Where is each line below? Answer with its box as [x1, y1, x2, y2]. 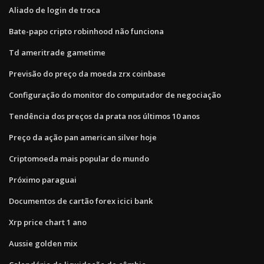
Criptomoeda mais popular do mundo [9, 153, 149, 164]
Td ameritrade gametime [9, 47, 105, 58]
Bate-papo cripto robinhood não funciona [9, 25, 164, 37]
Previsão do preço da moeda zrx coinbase [9, 68, 166, 79]
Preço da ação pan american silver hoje [9, 131, 157, 143]
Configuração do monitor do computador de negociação [9, 89, 221, 100]
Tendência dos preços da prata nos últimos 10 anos [9, 110, 200, 121]
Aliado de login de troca [9, 4, 100, 15]
